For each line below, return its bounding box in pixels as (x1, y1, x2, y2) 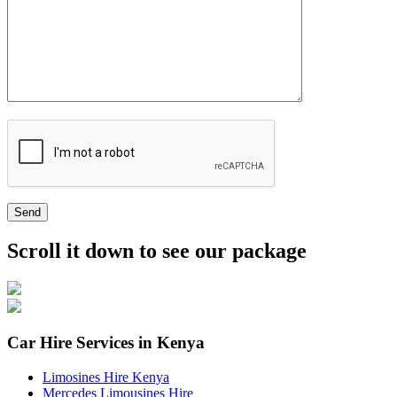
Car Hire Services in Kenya (7, 332, 205, 352)
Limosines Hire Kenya (43, 369, 169, 385)
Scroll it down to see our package (7, 239, 307, 263)
